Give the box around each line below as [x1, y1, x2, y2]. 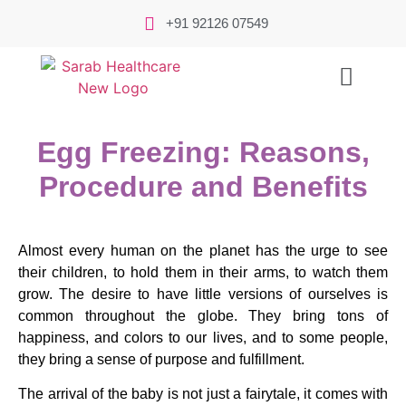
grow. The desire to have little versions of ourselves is [18, 285, 388, 302]
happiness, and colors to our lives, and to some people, [18, 329, 388, 345]
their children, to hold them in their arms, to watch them [18, 264, 388, 280]
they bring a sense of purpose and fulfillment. [18, 351, 304, 367]
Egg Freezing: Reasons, [36, 135, 370, 169]
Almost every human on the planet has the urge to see [18, 242, 388, 258]
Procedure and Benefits [38, 169, 368, 203]
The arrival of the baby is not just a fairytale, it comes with [18, 386, 388, 402]
